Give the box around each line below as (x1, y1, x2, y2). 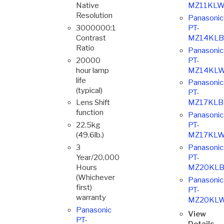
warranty (76, 192, 106, 202)
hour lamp (76, 65, 109, 75)
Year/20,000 (76, 152, 119, 162)
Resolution (76, 10, 112, 20)
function (76, 108, 103, 117)
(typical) (76, 85, 102, 95)
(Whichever (76, 172, 115, 182)
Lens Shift (76, 98, 110, 107)
